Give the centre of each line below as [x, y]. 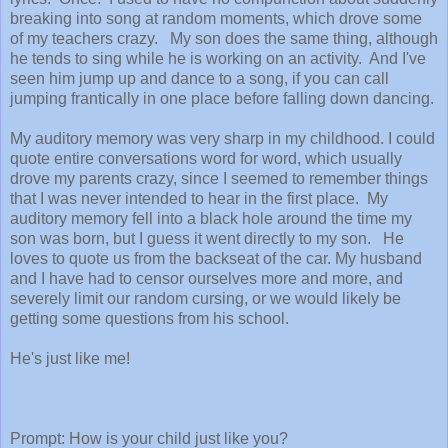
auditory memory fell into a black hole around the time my [211, 218]
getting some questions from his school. [151, 318]
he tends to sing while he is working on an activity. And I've [218, 58]
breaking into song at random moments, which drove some [216, 18]
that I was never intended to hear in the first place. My [199, 198]
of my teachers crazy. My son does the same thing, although [224, 38]
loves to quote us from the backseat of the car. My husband [216, 258]
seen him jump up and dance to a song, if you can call [199, 78]
